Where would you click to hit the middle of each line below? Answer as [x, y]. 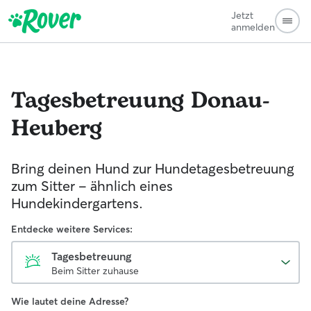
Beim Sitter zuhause [95, 271]
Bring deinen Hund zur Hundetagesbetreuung [153, 168]
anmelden [253, 27]
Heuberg [57, 129]
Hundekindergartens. [77, 203]
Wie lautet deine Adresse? [70, 301]
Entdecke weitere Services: [72, 229]
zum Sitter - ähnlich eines [92, 186]
